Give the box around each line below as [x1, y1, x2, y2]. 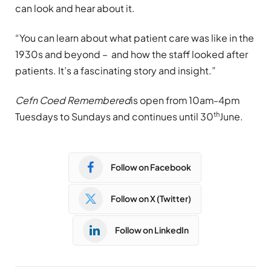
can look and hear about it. [15, 1, 135, 15]
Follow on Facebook [111, 162, 191, 173]
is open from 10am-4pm [131, 94, 240, 107]
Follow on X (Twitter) [111, 193, 191, 204]
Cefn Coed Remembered [15, 94, 131, 107]
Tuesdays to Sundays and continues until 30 [15, 110, 214, 123]
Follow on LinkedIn [114, 224, 189, 236]
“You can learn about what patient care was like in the [15, 31, 254, 44]
